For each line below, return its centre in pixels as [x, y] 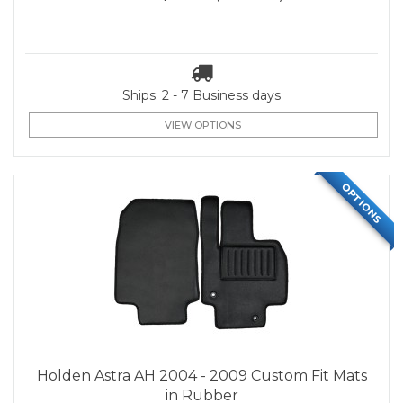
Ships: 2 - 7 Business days [201, 95]
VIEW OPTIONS [203, 125]
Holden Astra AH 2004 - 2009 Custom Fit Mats [201, 376]
